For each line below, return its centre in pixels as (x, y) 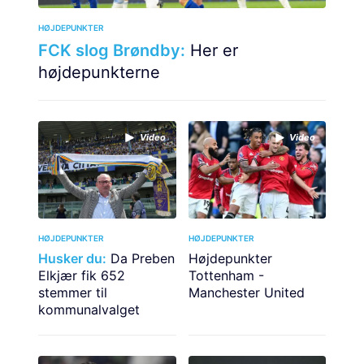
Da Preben (141, 259)
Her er (212, 50)
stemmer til (73, 293)
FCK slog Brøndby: (112, 50)
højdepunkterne (99, 72)
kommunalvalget (89, 310)
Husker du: (72, 259)
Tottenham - (226, 276)
